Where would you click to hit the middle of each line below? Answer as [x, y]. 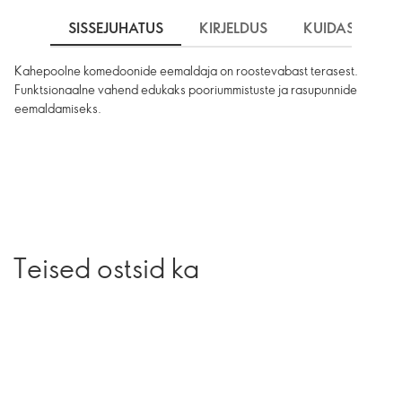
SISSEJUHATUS [116, 28]
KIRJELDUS [233, 28]
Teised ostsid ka [106, 267]
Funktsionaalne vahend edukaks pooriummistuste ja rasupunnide [186, 89]
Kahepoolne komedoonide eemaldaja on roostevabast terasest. [186, 70]
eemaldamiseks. [58, 108]
